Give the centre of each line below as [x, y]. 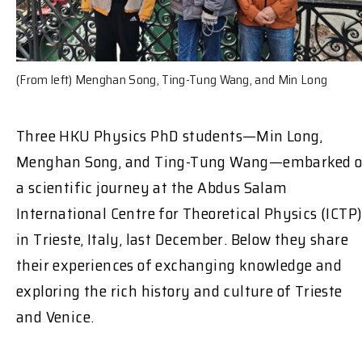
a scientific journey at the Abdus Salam [152, 188]
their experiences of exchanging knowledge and [179, 265]
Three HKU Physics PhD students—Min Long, [169, 136]
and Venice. [55, 317]
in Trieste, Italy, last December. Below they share [182, 240]
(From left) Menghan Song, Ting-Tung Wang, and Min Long [172, 80]
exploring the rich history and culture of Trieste [179, 291]
